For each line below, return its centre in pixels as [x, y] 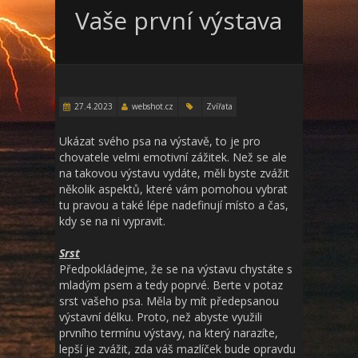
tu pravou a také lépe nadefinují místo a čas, [174, 205]
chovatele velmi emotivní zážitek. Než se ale [173, 157]
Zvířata [219, 106]
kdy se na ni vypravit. [112, 221]
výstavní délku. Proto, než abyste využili [161, 317]
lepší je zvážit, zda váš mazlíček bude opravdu [177, 349]
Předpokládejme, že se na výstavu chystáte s [176, 269]
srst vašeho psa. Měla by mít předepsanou [169, 301]
